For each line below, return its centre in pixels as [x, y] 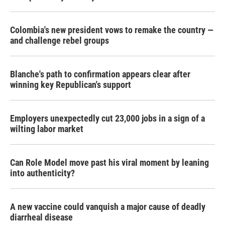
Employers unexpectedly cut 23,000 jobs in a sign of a [107, 118]
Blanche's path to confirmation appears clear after [100, 74]
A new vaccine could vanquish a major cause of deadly [108, 207]
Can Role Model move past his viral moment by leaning [109, 162]
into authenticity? [42, 173]
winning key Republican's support [71, 85]
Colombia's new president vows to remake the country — [112, 30]
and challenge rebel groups [60, 40]
